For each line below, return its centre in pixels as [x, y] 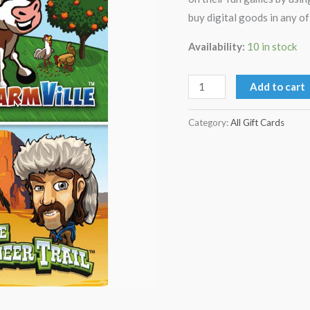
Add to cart [278, 86]
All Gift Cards [257, 123]
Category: [209, 123]
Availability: [217, 47]
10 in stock [272, 47]
